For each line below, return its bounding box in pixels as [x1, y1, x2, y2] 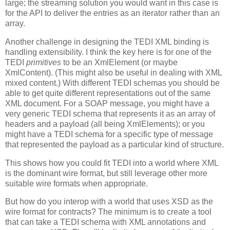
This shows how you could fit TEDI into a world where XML [5, 158, 218, 167]
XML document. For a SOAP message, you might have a [5, 99, 209, 108]
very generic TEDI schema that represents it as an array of [5, 109, 215, 118]
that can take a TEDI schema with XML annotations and [5, 218, 206, 227]
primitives [26, 57, 61, 67]
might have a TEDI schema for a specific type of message [5, 129, 213, 139]
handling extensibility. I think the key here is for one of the [5, 47, 212, 56]
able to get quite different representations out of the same [5, 88, 210, 98]
